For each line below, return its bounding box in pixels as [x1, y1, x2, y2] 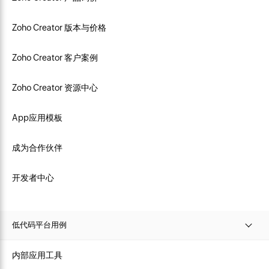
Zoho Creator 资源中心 [12, 82, 98, 92]
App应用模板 [12, 112, 62, 122]
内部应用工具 [12, 250, 62, 260]
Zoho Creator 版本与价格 [12, 22, 106, 32]
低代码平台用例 [12, 220, 67, 229]
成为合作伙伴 [12, 142, 62, 153]
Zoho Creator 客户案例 [12, 52, 98, 62]
